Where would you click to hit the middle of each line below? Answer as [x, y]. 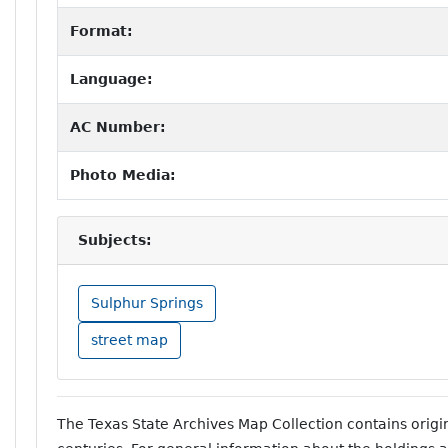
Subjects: [115, 239]
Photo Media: [123, 174]
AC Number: [118, 126]
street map [129, 339]
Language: [111, 78]
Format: [101, 30]
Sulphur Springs [147, 302]
